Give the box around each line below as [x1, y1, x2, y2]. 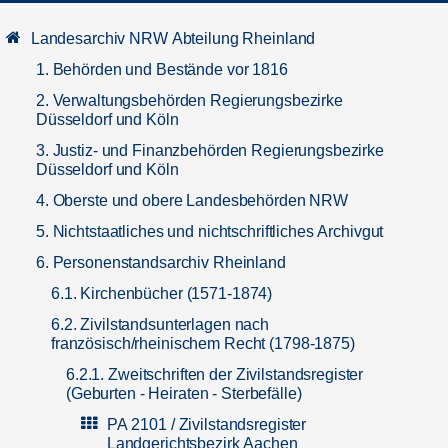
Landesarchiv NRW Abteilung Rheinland [30, 30, 316, 47]
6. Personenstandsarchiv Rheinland [36, 254, 286, 271]
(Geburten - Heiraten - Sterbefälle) [66, 385, 302, 402]
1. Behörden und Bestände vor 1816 [52, 61, 288, 78]
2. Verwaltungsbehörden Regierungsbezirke [36, 92, 343, 109]
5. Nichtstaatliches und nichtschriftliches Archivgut [36, 223, 384, 240]
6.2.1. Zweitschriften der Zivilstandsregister [66, 366, 364, 383]
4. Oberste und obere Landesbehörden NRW [36, 192, 348, 209]
